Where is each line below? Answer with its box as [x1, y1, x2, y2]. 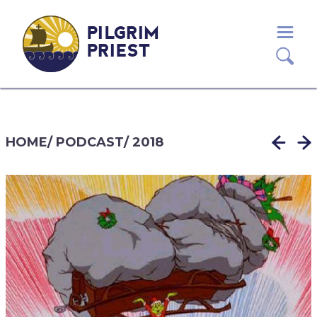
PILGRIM [87, 25, 160, 44]
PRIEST [87, 42, 151, 62]
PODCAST [55, 134, 124, 150]
